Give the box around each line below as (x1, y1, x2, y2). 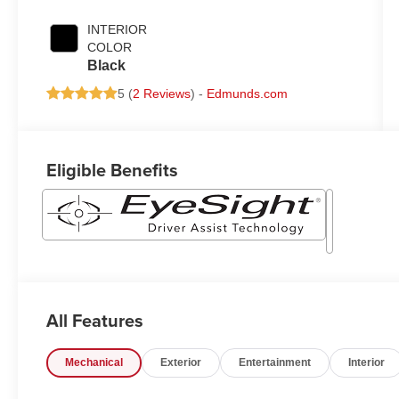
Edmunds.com (207, 86, 289, 102)
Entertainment (239, 355, 312, 369)
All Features (46, 306, 143, 333)
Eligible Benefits (46, 156, 179, 183)
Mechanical (65, 355, 124, 369)
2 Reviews (133, 86, 191, 102)
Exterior (160, 355, 202, 369)
